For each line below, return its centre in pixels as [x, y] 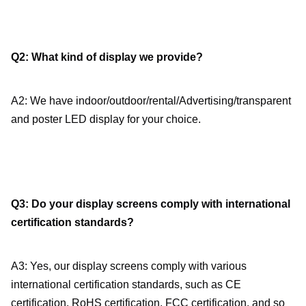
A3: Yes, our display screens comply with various [129, 266]
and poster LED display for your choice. [106, 120]
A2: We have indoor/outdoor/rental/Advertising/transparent [151, 101]
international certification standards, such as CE [126, 285]
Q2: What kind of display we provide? [107, 57]
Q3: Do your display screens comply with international [151, 204]
